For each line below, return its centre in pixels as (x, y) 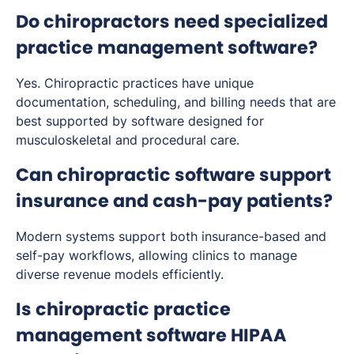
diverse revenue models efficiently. (120, 274)
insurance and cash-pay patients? (174, 200)
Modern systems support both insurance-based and (171, 236)
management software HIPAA (151, 335)
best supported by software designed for (140, 121)
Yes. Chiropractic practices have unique (135, 83)
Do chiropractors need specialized (172, 21)
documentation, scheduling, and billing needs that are (176, 102)
